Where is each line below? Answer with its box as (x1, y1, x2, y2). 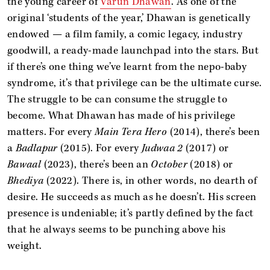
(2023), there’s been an (43, 157, 151, 171)
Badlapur (15, 141, 61, 155)
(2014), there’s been (169, 125, 260, 139)
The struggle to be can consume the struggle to (7, 92, 228, 106)
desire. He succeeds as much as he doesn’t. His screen (7, 190, 257, 204)
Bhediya (7, 174, 46, 187)
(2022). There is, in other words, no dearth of (46, 174, 257, 187)
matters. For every (7, 125, 95, 139)
